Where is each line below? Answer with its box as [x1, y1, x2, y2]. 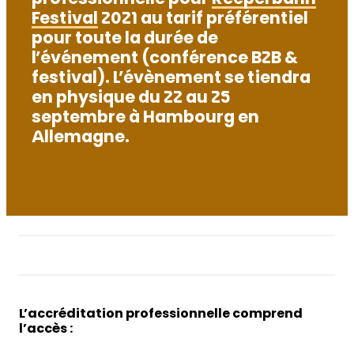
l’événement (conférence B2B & [32, 51, 298, 69]
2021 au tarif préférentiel [98, 12, 308, 29]
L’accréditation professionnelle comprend [19, 307, 303, 321]
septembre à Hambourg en [32, 111, 259, 128]
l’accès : [19, 322, 73, 336]
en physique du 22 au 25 [32, 91, 231, 108]
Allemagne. [32, 130, 130, 148]
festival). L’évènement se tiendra [32, 71, 311, 88]
